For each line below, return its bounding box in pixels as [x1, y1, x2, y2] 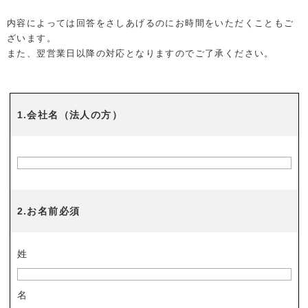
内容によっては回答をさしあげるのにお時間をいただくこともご [7, 18, 294, 28]
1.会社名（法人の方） [16, 109, 122, 120]
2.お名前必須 [16, 206, 80, 217]
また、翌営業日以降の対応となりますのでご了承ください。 [7, 48, 274, 58]
